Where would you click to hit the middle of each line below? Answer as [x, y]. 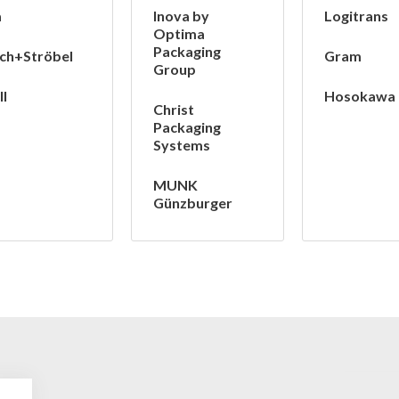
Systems [181, 145]
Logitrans [356, 16]
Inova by [181, 16]
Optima [179, 34]
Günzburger [192, 203]
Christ [173, 110]
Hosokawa [360, 96]
